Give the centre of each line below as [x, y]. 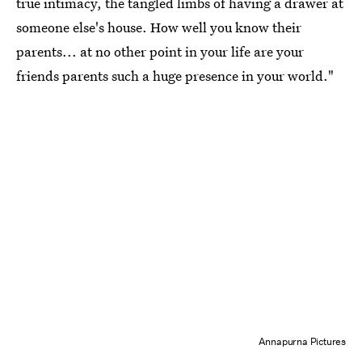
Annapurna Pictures [302, 341]
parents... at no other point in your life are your [160, 52]
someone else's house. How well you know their [159, 27]
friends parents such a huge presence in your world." [175, 76]
